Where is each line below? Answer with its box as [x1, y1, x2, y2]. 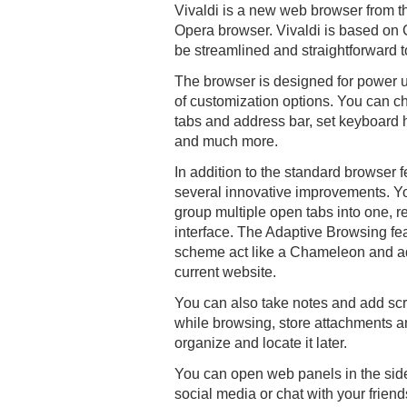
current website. [174, 264, 276, 280]
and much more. [174, 134, 278, 149]
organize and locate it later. [174, 335, 347, 351]
